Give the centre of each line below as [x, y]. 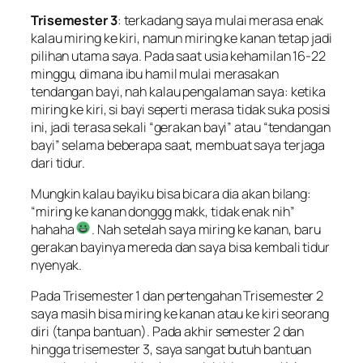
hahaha [54, 229]
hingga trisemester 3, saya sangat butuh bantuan [171, 350]
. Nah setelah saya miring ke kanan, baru [205, 229]
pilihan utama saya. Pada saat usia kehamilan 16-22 [178, 56]
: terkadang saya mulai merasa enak [220, 20]
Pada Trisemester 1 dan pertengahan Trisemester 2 [177, 296]
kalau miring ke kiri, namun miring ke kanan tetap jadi [181, 38]
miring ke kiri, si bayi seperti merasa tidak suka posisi [181, 109]
